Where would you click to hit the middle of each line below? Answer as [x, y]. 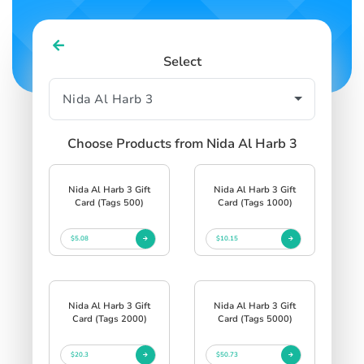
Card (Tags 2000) [109, 318]
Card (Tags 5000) [255, 318]
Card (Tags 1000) [255, 202]
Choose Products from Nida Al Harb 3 [182, 143]
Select [182, 61]
